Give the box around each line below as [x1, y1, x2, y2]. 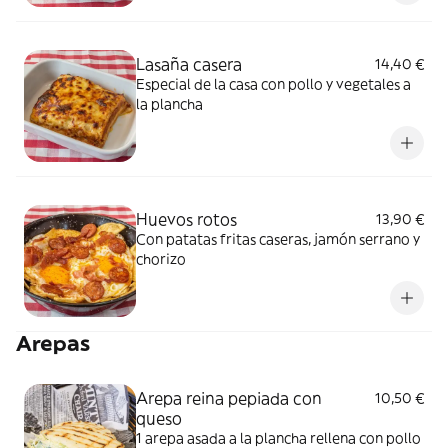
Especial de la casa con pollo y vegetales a [136, 75, 411, 93]
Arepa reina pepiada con [136, 388, 322, 408]
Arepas [16, 330, 90, 357]
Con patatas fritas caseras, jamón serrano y [136, 230, 420, 248]
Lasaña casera [136, 54, 242, 74]
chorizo [136, 250, 186, 268]
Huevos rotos [136, 209, 237, 229]
